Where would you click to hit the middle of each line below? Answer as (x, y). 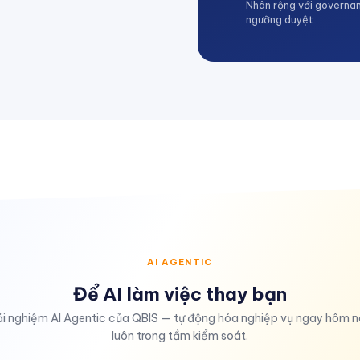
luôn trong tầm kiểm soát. (180, 336)
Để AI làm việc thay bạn (180, 294)
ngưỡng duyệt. (281, 19)
